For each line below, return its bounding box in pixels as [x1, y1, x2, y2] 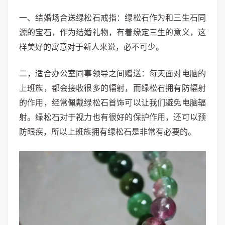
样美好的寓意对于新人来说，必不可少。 [19, 42, 164, 52]
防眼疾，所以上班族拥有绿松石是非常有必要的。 [19, 127, 196, 137]
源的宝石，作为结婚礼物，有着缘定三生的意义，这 [19, 28, 206, 37]
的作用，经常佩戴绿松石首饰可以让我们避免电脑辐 [19, 98, 206, 107]
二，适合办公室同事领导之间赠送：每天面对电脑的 [19, 69, 206, 78]
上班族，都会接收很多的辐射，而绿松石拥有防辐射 [19, 83, 206, 93]
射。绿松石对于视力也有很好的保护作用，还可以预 [19, 113, 206, 122]
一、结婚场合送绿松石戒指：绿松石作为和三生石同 [19, 13, 206, 23]
